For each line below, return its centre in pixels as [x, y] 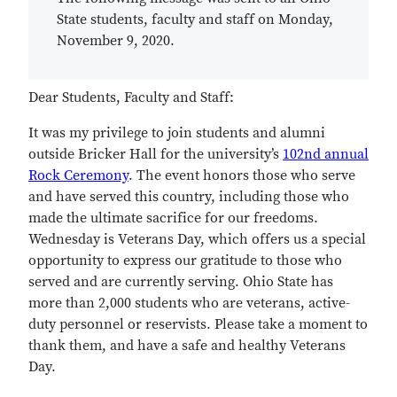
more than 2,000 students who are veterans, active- [189, 303]
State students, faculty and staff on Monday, [195, 19]
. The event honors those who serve [242, 175]
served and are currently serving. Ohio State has [181, 282]
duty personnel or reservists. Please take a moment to [198, 324]
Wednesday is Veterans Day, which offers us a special [197, 239]
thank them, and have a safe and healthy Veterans [187, 346]
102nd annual [326, 154]
